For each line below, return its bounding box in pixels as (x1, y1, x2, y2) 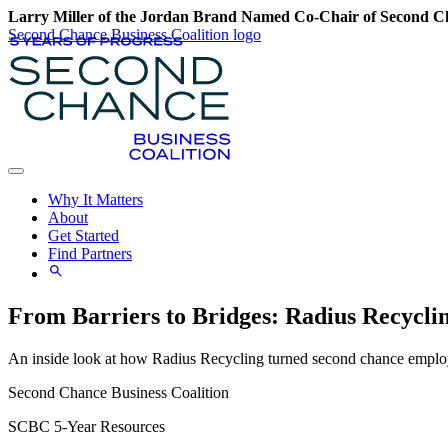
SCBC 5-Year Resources (8, 417, 165, 435)
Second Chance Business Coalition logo (8, 26, 261, 43)
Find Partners (48, 245, 132, 262)
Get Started (48, 227, 119, 244)
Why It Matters (48, 191, 143, 208)
